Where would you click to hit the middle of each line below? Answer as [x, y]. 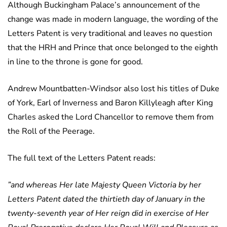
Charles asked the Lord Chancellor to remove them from [111, 117]
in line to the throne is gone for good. [75, 62]
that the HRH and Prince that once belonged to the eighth [113, 48]
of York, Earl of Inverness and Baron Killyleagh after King [110, 103]
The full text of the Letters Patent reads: [82, 158]
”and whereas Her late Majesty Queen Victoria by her [104, 185]
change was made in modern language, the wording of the [113, 20]
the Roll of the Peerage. [51, 131]
